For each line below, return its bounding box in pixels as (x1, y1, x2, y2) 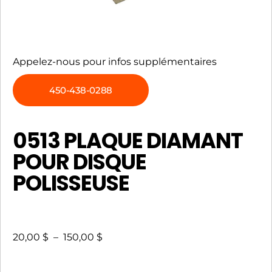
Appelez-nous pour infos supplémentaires (13, 55, 217, 67)
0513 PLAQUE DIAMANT (13, 125, 243, 155)
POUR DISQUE (13, 146, 146, 177)
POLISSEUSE (13, 168, 129, 198)
